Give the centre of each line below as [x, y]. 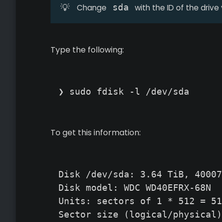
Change [92, 8]
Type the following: [87, 50]
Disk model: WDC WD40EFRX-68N [135, 188]
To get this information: [96, 133]
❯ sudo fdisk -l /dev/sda [124, 91]
